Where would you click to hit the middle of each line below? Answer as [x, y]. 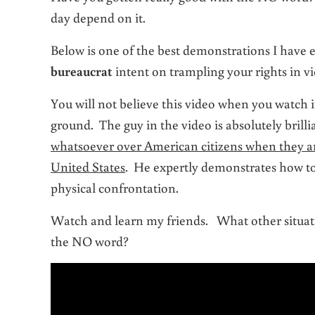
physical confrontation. [115, 188]
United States [88, 167]
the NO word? [90, 241]
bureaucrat [82, 71]
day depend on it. [98, 18]
